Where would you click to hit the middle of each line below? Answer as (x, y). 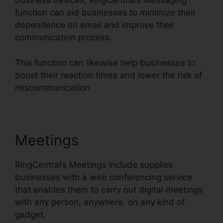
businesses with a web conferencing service (104, 177)
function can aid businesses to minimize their (105, 13)
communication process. (63, 38)
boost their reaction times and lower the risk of (109, 75)
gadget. (30, 214)
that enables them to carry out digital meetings (109, 189)
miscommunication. (54, 87)
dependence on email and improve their (95, 25)
